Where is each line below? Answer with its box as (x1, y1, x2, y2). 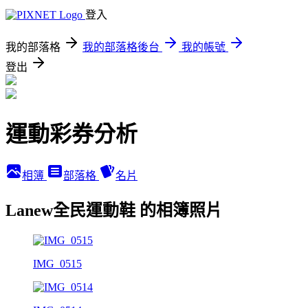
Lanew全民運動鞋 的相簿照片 (5, 201, 222, 219)
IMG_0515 (33, 257, 82, 269)
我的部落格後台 (82, 41, 159, 53)
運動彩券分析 (5, 122, 137, 147)
